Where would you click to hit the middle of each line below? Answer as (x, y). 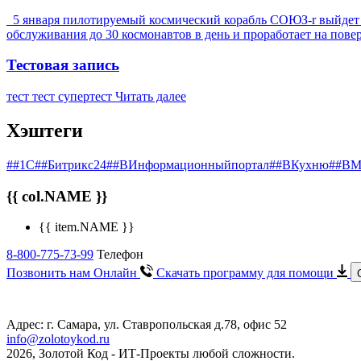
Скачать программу (210, 273)
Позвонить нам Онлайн (72, 273)
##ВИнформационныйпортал (188, 164)
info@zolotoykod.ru (58, 339)
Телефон (120, 255)
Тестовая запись (63, 65)
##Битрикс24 (71, 164)
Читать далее (151, 97)
